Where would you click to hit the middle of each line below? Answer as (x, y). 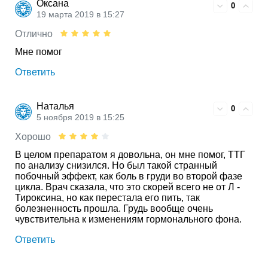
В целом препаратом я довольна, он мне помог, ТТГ (130, 154)
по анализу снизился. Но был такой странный (116, 165)
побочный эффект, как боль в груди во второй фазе (129, 176)
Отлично (34, 33)
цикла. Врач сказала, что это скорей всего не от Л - (127, 187)
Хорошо (33, 136)
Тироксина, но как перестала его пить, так (107, 197)
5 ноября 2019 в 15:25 (80, 117)
